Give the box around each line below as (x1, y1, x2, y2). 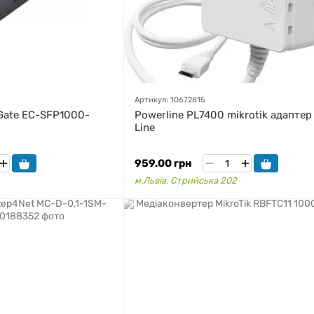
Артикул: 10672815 (135, 95, 205, 104)
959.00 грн (135, 157, 192, 170)
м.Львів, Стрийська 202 (135, 175, 237, 186)
